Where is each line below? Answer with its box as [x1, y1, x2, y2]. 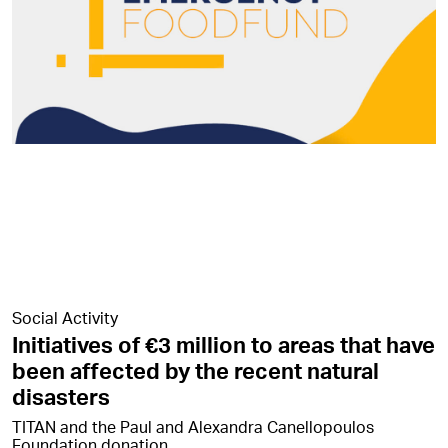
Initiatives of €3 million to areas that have [12, 330, 435, 358]
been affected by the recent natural [12, 356, 379, 384]
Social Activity [12, 306, 118, 328]
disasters [12, 382, 110, 410]
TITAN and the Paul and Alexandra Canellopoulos [12, 415, 374, 437]
